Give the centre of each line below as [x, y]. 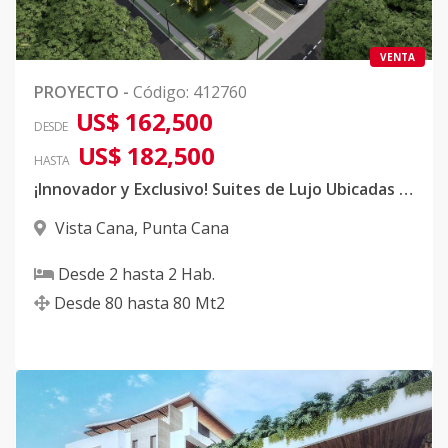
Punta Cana [185, 228]
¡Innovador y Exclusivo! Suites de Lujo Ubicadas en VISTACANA [406, 189]
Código [159, 92]
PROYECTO [76, 92]
